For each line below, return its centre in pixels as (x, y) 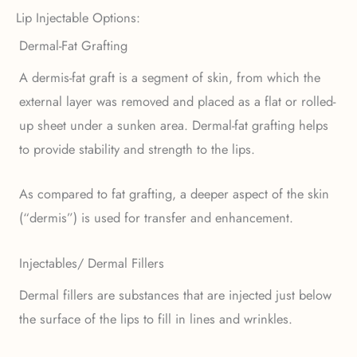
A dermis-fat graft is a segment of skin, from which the (170, 78)
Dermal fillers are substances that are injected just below (175, 294)
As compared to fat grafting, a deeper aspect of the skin (174, 194)
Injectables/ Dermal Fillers (92, 263)
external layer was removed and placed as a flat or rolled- (177, 102)
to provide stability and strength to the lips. (137, 149)
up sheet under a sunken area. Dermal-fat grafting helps (174, 126)
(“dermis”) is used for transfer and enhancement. (156, 218)
